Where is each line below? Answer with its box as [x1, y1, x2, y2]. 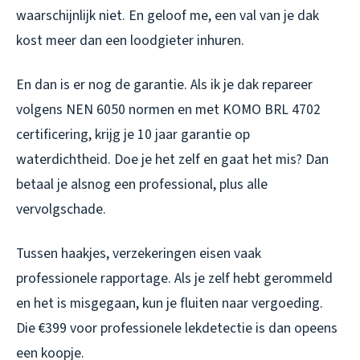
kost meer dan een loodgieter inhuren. [16, 30, 244, 51]
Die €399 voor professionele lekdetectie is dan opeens [16, 317, 337, 338]
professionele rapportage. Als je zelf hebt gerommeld [16, 268, 333, 288]
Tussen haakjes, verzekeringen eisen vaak [16, 243, 261, 264]
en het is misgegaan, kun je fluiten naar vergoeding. [16, 292, 323, 313]
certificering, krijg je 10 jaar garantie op [16, 124, 250, 145]
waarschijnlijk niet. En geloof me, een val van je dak [16, 5, 319, 26]
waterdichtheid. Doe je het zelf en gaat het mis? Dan [16, 149, 329, 170]
